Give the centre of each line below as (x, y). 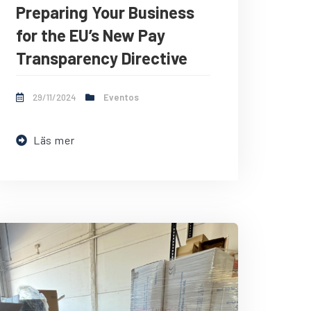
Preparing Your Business (105, 12)
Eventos (121, 98)
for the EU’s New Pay (91, 35)
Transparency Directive (102, 58)
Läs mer (54, 140)
